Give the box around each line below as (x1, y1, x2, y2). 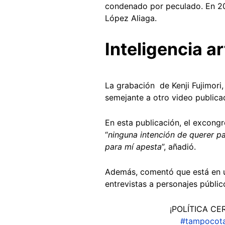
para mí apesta (105, 141, 162, 152)
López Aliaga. (105, 13, 157, 23)
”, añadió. (162, 141, 198, 152)
